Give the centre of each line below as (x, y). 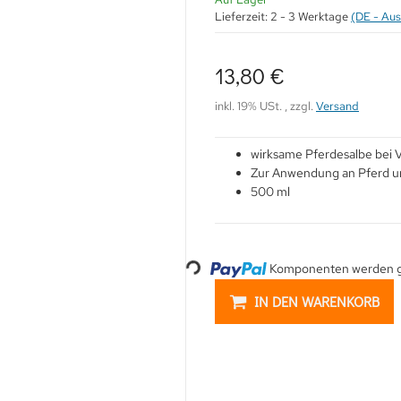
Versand (337, 106)
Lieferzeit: (243, 17)
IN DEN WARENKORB (317, 301)
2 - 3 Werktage (311, 17)
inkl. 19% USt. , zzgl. (265, 106)
